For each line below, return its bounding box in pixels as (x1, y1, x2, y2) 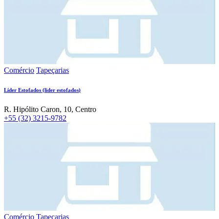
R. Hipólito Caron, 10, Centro (4, 105, 96, 114)
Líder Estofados (4, 87, 41, 93)
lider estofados (44, 87, 79, 93)
